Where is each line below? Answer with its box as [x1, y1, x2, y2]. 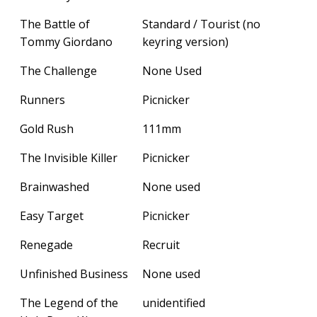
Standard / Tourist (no [142, 16, 260, 32]
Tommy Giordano [20, 33, 113, 50]
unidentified [142, 294, 205, 311]
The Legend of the [20, 294, 118, 311]
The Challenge [20, 62, 97, 79]
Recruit [142, 236, 180, 253]
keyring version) [142, 33, 229, 50]
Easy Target [20, 207, 83, 224]
